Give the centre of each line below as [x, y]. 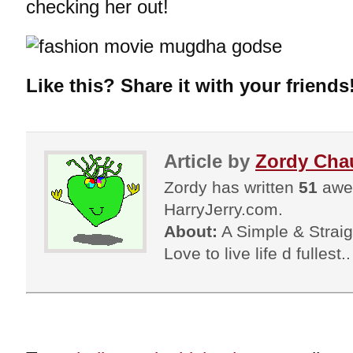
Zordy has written [231, 187]
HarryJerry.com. [223, 209]
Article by [210, 161]
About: [191, 231]
